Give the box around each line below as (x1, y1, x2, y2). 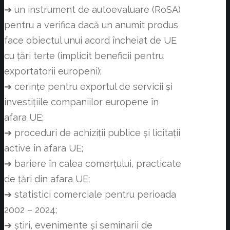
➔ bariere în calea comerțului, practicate (4, 158, 181, 169)
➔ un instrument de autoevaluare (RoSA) (4, 4, 181, 15)
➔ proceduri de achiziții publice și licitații (4, 127, 180, 139)
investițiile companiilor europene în (4, 97, 159, 108)
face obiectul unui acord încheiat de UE (4, 35, 177, 46)
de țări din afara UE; (4, 174, 90, 185)
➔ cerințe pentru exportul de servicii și (4, 81, 172, 92)
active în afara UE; (4, 143, 83, 154)
